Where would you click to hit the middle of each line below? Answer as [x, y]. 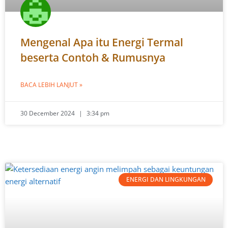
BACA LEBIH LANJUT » [51, 85]
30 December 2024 [48, 113]
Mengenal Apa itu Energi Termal [102, 42]
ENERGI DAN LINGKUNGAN [166, 180]
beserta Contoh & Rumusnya [93, 58]
